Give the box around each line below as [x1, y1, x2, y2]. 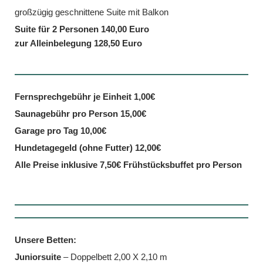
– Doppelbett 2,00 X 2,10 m [61, 251, 167, 262]
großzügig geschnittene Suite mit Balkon [15, 6, 168, 17]
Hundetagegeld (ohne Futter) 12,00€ [15, 142, 161, 153]
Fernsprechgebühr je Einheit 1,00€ [15, 91, 155, 102]
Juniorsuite [15, 251, 61, 262]
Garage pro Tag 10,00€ [15, 125, 106, 136]
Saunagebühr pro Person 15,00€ [15, 108, 146, 119]
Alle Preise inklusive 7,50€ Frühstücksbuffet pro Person [15, 159, 242, 170]
